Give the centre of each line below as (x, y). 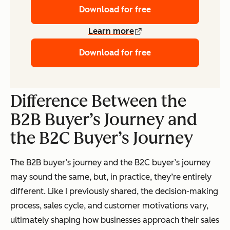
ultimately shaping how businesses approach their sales (115, 220)
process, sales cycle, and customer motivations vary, (109, 206)
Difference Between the (98, 101)
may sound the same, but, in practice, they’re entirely (111, 177)
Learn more (111, 31)
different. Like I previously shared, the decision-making (114, 191)
